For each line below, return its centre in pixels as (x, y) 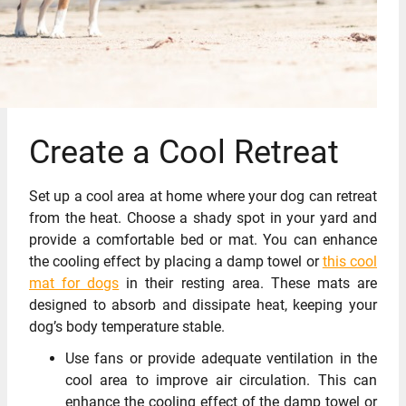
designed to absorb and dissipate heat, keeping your (203, 305)
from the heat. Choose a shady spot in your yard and (203, 218)
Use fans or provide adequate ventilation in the (221, 359)
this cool (350, 262)
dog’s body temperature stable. (127, 327)
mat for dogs (74, 284)
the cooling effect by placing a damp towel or (176, 262)
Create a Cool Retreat (184, 152)
